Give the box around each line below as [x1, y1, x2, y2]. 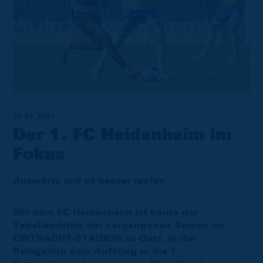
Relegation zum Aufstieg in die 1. [13, 246, 180, 256]
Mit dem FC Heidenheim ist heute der [13, 207, 198, 217]
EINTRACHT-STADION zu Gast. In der [13, 233, 197, 243]
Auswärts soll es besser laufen [13, 176, 166, 186]
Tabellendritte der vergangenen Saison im [13, 220, 224, 230]
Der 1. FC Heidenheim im [13, 127, 231, 144]
